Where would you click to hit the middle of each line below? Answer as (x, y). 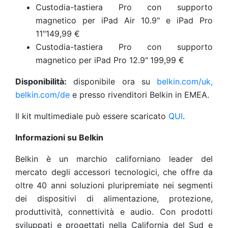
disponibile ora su (112, 81)
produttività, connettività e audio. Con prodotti (114, 212)
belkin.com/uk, (185, 81)
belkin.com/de (42, 95)
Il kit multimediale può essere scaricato (92, 116)
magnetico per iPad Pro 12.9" (92, 60)
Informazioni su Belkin (59, 137)
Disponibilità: (41, 81)
